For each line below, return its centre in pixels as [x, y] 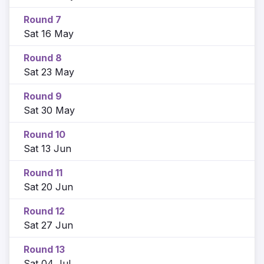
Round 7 [42, 19]
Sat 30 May [49, 110]
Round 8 [43, 57]
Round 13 [44, 249]
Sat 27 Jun [48, 225]
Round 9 [43, 96]
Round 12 [44, 211]
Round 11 [43, 172]
